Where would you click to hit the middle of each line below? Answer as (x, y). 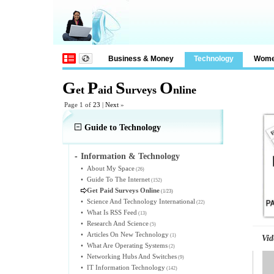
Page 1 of (78, 105)
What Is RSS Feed (112, 212)
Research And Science (118, 223)
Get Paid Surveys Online (123, 190)
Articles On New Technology (128, 234)
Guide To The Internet (118, 179)
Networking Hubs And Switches (132, 256)
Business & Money (141, 59)
